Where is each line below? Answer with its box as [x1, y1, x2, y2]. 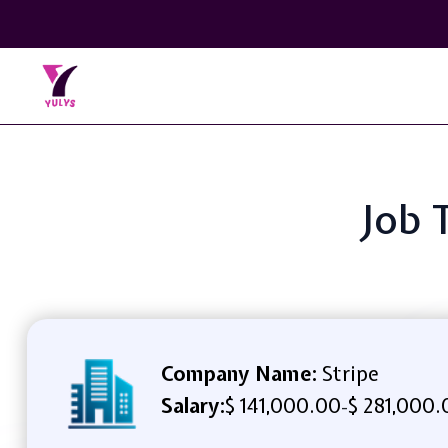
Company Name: [160, 359, 317, 387]
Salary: [160, 391, 225, 419]
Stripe [316, 359, 379, 387]
